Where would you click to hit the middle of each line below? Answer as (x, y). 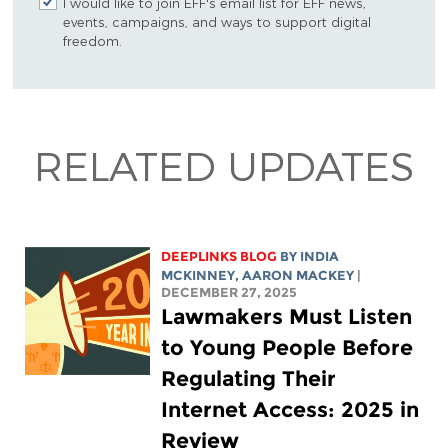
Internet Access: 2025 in (290, 410)
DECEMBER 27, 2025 (229, 293)
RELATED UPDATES (224, 164)
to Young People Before (287, 348)
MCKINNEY (198, 276)
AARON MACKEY (298, 276)
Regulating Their (249, 379)
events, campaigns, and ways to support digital (216, 21)
